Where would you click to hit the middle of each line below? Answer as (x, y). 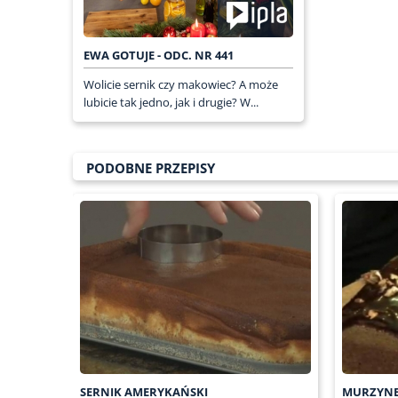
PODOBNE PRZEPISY (151, 167)
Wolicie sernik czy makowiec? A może (181, 84)
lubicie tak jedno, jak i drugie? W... (171, 102)
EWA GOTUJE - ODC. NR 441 (159, 55)
